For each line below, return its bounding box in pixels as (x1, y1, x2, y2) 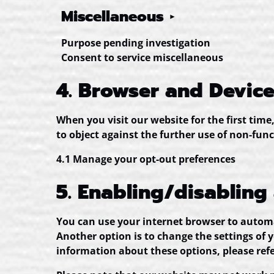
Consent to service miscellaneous (61, 51, 223, 64)
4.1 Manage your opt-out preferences (56, 152, 235, 166)
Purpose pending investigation (61, 36, 210, 50)
